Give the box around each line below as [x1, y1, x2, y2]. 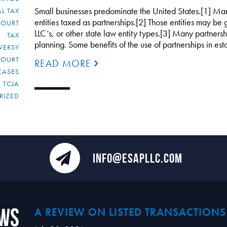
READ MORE [34, 57, 94, 70]
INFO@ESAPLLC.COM [92, 151, 182, 165]
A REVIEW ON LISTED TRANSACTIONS [34, 205, 226, 219]
